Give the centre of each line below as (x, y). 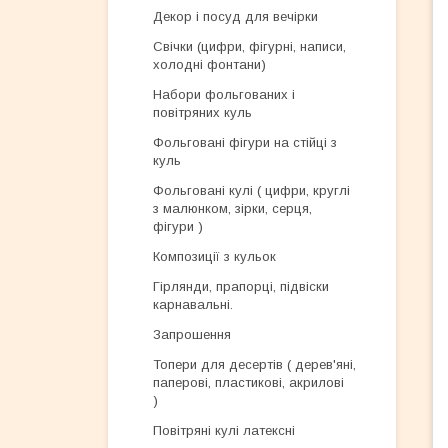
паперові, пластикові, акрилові (248, 382)
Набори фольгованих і (224, 94)
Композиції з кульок (214, 256)
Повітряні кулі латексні (224, 430)
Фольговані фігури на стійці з (245, 142)
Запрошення (192, 334)
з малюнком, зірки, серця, (232, 208)
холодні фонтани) (209, 64)
